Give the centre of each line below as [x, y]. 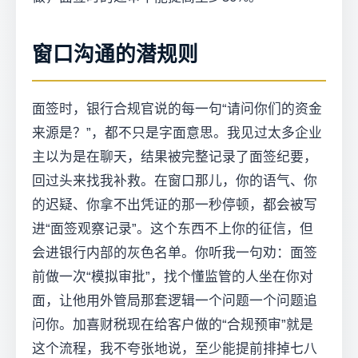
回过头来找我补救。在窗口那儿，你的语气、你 [175, 181]
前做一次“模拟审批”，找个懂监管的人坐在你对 [173, 277]
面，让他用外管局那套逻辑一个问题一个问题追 [175, 301]
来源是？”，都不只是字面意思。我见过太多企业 [177, 133]
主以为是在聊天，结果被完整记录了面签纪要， [175, 157]
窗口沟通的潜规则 [115, 55]
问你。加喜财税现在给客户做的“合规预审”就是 [173, 325]
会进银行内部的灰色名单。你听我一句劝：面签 [175, 253]
